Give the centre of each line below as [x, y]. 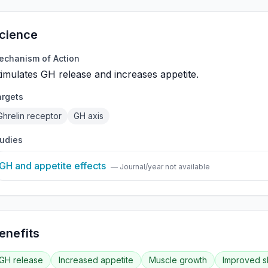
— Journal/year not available [160, 167]
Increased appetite [96, 260]
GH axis [88, 116]
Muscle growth [178, 260]
